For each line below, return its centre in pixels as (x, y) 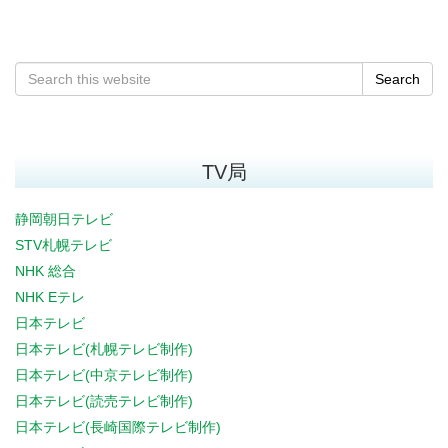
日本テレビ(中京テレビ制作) (104, 375)
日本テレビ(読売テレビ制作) (104, 401)
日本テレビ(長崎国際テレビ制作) (118, 427)
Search (397, 79)
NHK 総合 (45, 271)
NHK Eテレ (50, 297)
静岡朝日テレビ (64, 219)
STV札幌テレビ (63, 245)
